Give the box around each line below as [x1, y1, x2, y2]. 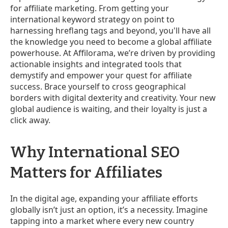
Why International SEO [10, 142, 180, 161]
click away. [10, 114, 50, 126]
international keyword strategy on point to [10, 13, 175, 25]
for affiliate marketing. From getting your [10, 2, 169, 14]
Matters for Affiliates [10, 163, 162, 182]
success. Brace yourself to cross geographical [10, 80, 186, 92]
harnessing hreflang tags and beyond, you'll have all [10, 24, 211, 36]
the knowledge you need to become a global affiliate [10, 36, 212, 47]
